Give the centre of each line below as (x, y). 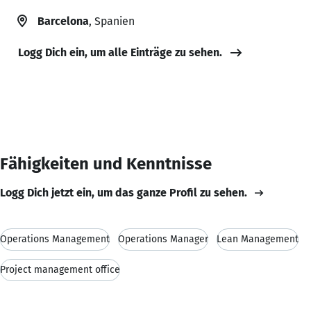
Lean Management (258, 239)
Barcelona (63, 21)
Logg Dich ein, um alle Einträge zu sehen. (120, 52)
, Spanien (112, 21)
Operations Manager (163, 239)
